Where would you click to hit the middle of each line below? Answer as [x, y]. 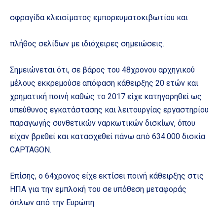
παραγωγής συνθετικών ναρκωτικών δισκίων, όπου [103, 123]
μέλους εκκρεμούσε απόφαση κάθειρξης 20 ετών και [104, 83]
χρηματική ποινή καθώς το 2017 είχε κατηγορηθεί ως [106, 96]
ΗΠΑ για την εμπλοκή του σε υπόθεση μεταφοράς [98, 189]
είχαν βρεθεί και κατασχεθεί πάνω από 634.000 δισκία [108, 136]
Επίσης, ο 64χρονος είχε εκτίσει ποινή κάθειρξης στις [107, 176]
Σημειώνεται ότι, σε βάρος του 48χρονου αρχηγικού [102, 70]
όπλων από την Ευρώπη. [53, 202]
